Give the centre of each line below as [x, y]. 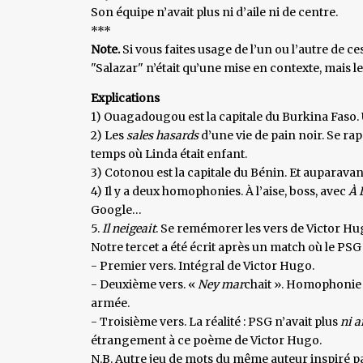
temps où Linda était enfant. [169, 154]
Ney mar [220, 284]
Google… [116, 209]
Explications [125, 98]
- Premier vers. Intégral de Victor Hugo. [203, 265]
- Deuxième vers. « [143, 284]
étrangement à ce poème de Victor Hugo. [206, 340]
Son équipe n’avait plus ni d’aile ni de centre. [214, 12]
